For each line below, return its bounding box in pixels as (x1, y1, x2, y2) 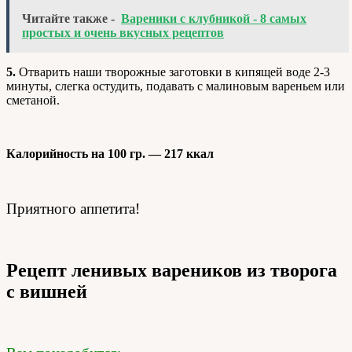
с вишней (6, 280, 87, 302)
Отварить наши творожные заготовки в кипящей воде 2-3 (16, 65, 330, 79)
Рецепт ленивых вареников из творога (6, 259, 337, 280)
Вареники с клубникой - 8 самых (121, 12, 306, 25)
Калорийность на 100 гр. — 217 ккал (6, 147, 214, 160)
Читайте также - (22, 12, 115, 25)
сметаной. (6, 93, 60, 107)
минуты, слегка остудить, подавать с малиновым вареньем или (6, 79, 345, 93)
